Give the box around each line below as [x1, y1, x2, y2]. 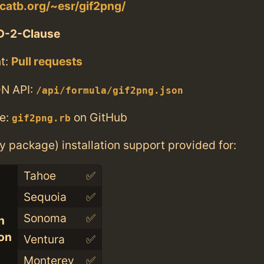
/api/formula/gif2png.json [36, 85, 183, 96]
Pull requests [11, 54, 82, 69]
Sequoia [23, 190, 67, 204]
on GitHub [71, 110, 127, 124]
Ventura [23, 232, 65, 247]
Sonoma [23, 211, 67, 226]
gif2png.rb [12, 113, 71, 124]
